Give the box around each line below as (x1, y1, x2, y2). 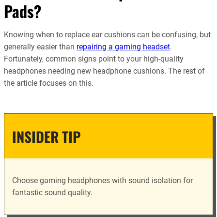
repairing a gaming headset (77, 42, 170, 52)
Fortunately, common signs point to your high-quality (4, 54, 184, 64)
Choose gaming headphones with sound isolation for (12, 176, 193, 186)
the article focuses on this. (4, 78, 93, 88)
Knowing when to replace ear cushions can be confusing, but (4, 30, 211, 40)
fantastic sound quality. (12, 188, 93, 198)
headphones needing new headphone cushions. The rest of (4, 66, 205, 76)
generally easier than (4, 42, 77, 52)
